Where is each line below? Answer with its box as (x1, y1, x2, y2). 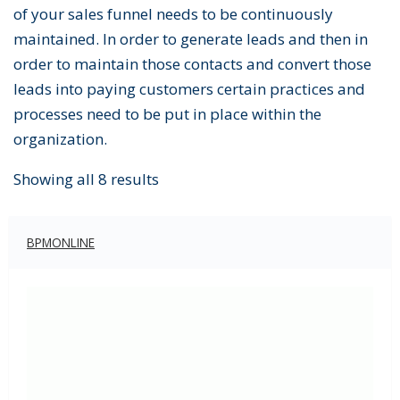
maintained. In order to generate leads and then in (13, 29, 368, 50)
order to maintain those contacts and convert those (13, 54, 371, 75)
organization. (13, 129, 107, 150)
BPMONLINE (27, 234, 95, 252)
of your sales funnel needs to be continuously (13, 4, 333, 25)
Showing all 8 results (13, 169, 159, 190)
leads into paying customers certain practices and (13, 79, 365, 100)
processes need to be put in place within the (13, 104, 321, 125)
